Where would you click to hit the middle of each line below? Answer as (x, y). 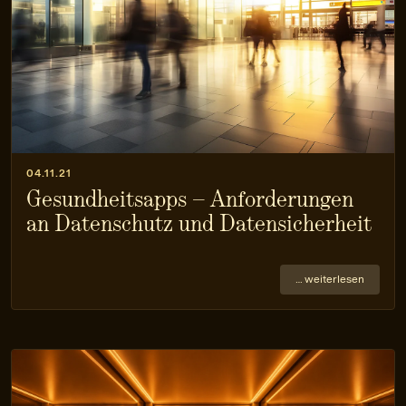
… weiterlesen (330, 279)
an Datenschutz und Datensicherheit (199, 223)
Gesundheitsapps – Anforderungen (190, 198)
